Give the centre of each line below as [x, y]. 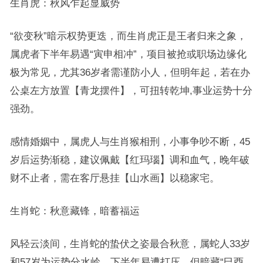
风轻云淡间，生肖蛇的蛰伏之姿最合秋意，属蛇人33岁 [130, 244]
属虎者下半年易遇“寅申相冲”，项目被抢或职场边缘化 [128, 54]
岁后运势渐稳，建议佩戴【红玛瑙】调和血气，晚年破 [129, 160]
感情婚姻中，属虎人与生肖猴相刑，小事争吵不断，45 [130, 141]
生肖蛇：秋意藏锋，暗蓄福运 [75, 211]
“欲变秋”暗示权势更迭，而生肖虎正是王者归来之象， [128, 36]
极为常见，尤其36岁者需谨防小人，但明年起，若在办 [130, 72]
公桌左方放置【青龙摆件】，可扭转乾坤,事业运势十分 [131, 90]
